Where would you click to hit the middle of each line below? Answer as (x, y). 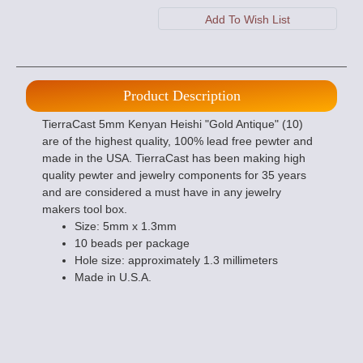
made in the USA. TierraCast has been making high (174, 158)
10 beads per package (132, 243)
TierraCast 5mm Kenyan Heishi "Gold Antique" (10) (173, 124)
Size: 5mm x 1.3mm (126, 226)
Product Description (181, 96)
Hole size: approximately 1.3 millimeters (176, 260)
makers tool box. (85, 209)
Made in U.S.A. (113, 277)
